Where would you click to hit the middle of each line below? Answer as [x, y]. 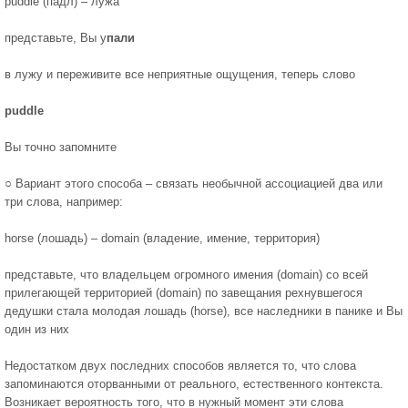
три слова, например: [64, 202]
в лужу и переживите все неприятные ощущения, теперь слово [180, 74]
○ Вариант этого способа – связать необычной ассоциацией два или [194, 184]
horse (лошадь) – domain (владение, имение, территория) [162, 238]
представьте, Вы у [56, 38]
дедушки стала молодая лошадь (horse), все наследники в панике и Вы [204, 311]
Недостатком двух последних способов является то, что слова [180, 366]
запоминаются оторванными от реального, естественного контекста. [194, 384]
